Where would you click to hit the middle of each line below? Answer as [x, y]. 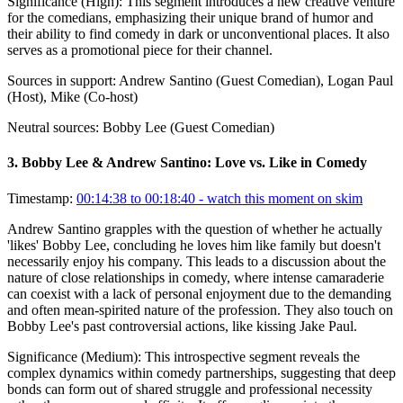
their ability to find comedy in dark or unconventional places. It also [198, 34]
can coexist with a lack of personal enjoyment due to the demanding [199, 293]
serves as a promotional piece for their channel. [140, 50]
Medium [109, 356]
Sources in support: [62, 81]
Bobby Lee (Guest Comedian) [188, 128]
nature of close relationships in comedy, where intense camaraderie [196, 277]
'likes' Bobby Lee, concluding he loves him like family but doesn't [194, 245]
